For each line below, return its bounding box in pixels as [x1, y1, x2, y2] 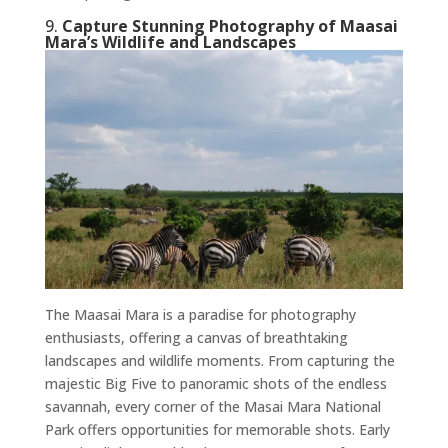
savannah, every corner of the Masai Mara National [44, 397, 381, 417]
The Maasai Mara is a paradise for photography [44, 305, 356, 325]
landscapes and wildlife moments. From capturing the [44, 351, 395, 371]
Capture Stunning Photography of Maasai [61, 14, 398, 37]
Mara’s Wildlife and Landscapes [44, 30, 296, 53]
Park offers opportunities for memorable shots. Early [44, 420, 390, 440]
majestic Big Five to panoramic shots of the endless [44, 374, 387, 394]
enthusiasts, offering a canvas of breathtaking [44, 328, 348, 348]
